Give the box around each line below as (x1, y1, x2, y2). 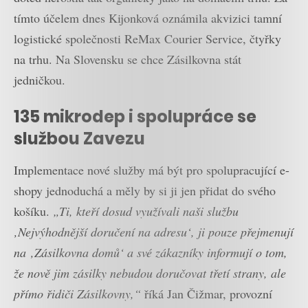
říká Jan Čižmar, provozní (141, 285, 272, 302)
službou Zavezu (14, 126, 145, 150)
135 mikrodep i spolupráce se (14, 104, 256, 128)
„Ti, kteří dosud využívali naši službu (53, 203, 239, 220)
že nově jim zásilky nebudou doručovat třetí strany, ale (14, 265, 286, 282)
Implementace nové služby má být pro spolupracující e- (14, 162, 289, 179)
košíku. (14, 203, 53, 220)
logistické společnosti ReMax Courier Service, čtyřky (14, 30, 281, 47)
